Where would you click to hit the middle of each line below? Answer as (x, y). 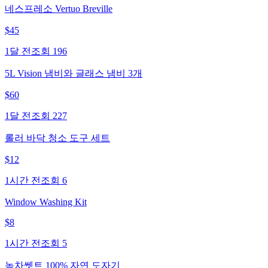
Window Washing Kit (46, 202)
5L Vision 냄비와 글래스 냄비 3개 (74, 74)
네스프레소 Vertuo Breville (59, 9)
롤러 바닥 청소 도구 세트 (57, 138)
